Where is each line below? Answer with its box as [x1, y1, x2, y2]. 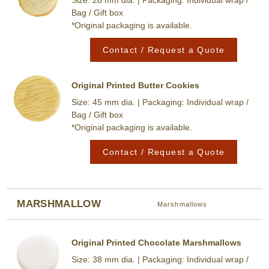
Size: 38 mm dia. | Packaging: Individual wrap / [71, 254, 249, 264]
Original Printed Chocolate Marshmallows [71, 238, 241, 248]
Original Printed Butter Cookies [71, 80, 199, 91]
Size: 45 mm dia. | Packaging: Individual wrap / [71, 97, 249, 107]
